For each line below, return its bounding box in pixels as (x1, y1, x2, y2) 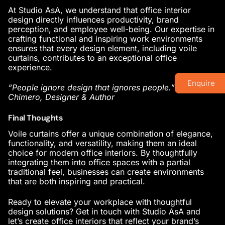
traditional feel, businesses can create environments (8, 167, 204, 177)
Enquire (187, 78, 215, 88)
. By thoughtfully (136, 148, 197, 158)
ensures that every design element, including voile (8, 43, 197, 53)
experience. (8, 62, 52, 72)
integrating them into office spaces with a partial (8, 157, 190, 168)
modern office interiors (49, 148, 136, 158)
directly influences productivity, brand (36, 14, 179, 25)
